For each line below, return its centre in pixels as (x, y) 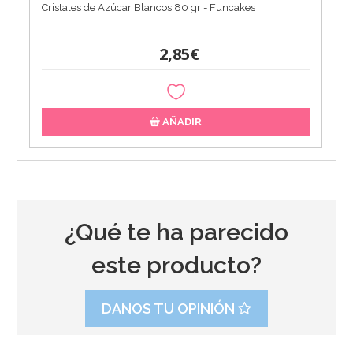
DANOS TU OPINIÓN (169, 308)
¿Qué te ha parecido (176, 232)
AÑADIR (181, 121)
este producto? (176, 265)
